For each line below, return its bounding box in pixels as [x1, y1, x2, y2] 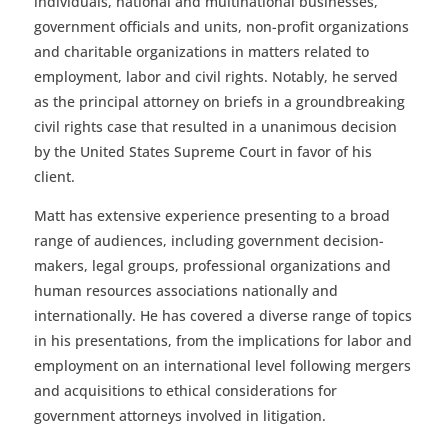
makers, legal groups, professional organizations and [33, 255, 391, 275]
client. [33, 166, 75, 186]
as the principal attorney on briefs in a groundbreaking [33, 91, 405, 111]
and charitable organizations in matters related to [33, 41, 369, 61]
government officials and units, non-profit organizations [33, 16, 409, 36]
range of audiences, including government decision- [33, 230, 384, 250]
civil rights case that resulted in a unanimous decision [33, 116, 397, 136]
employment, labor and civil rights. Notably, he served [33, 66, 398, 86]
